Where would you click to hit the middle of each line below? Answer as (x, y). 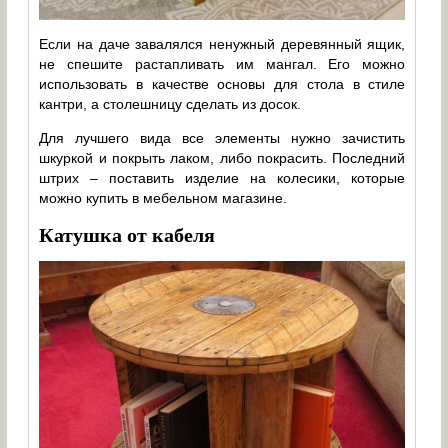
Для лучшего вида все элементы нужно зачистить (222, 138)
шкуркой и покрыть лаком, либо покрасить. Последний (222, 158)
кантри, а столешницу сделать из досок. (170, 104)
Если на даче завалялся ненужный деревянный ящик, (222, 44)
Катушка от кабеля (127, 234)
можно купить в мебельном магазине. (163, 198)
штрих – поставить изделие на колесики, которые (222, 178)
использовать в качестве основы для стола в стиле (222, 84)
